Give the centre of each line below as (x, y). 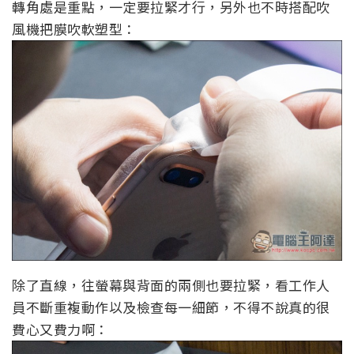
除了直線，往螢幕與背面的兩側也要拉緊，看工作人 (171, 284)
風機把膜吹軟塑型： (74, 29)
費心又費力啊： (60, 329)
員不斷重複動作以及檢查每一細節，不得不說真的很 (171, 307)
